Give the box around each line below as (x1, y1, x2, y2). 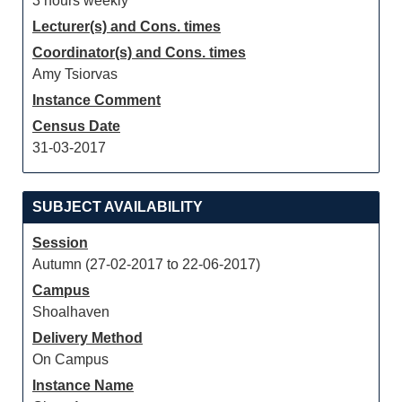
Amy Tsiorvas (32, 66, 118, 82)
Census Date (32, 118, 120, 134)
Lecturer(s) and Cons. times (32, 19, 221, 34)
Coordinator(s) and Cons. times (32, 45, 246, 60)
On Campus (32, 352, 109, 367)
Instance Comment (32, 92, 161, 108)
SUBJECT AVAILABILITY (32, 199, 203, 214)
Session (32, 235, 88, 250)
